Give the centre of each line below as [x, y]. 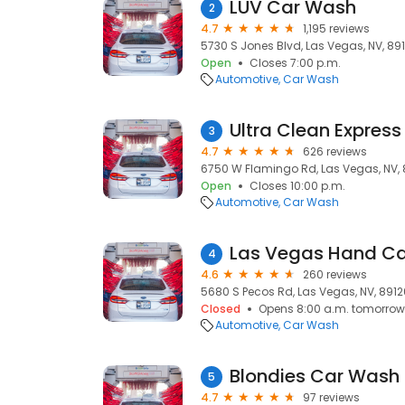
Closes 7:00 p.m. [295, 63]
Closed [221, 309]
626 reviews [335, 151]
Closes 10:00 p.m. [297, 186]
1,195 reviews [336, 28]
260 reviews [335, 274]
